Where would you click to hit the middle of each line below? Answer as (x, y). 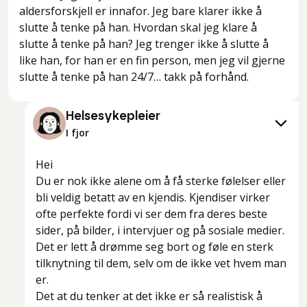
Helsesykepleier (113, 117)
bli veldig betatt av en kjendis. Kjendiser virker (153, 198)
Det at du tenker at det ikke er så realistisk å (149, 296)
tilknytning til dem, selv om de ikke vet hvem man (161, 263)
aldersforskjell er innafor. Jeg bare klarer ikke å (140, 11)
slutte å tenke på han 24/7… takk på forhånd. (134, 77)
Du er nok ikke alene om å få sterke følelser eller (161, 181)
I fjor (77, 133)
